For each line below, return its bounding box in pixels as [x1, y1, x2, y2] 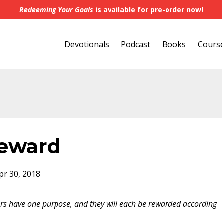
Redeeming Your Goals [19, 5, 93, 14]
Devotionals [64, 39, 109, 50]
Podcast [121, 39, 150, 50]
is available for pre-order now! [93, 5, 203, 14]
